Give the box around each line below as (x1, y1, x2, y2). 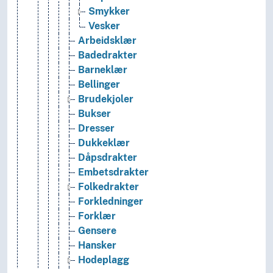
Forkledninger (78, 196, 143, 208)
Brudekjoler (78, 93, 133, 105)
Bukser (78, 108, 111, 120)
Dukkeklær (78, 137, 130, 149)
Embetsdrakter (78, 166, 149, 179)
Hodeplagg (78, 254, 129, 266)
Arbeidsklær (78, 35, 136, 47)
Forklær (78, 210, 116, 222)
